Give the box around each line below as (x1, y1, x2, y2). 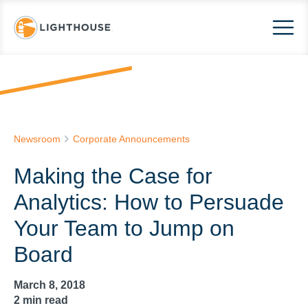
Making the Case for (14, 164, 212, 188)
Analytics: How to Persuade (14, 190, 284, 214)
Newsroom (14, 133, 60, 144)
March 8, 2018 (14, 279, 85, 291)
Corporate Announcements (73, 133, 190, 144)
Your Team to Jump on (14, 216, 234, 241)
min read (20, 294, 68, 306)
